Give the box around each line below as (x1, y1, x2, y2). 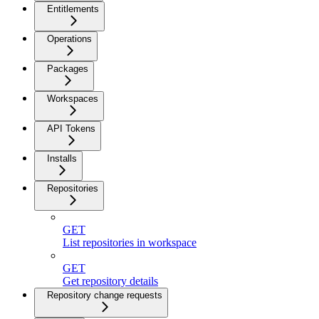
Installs (47, 153, 77, 164)
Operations (47, 33, 92, 45)
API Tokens (47, 123, 95, 135)
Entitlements (47, 4, 99, 15)
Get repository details (63, 275, 158, 288)
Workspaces (47, 93, 98, 105)
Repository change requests (47, 290, 162, 301)
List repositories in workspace (63, 236, 197, 249)
